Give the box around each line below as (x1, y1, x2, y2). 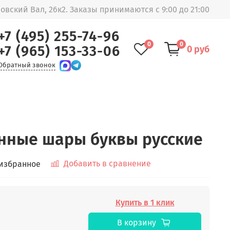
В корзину (117, 218, 156, 228)
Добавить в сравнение (64, 159, 151, 169)
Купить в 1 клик (115, 198, 175, 208)
